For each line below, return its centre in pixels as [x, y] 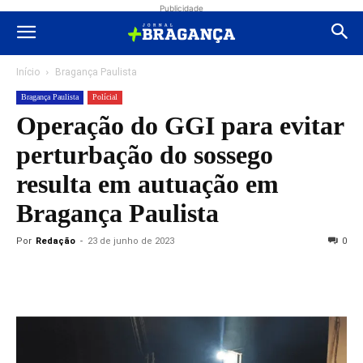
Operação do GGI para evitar [180, 126]
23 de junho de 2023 [131, 241]
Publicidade [181, 8]
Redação [56, 241]
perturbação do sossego [145, 155]
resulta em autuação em [147, 184]
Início [28, 72]
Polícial [105, 97]
